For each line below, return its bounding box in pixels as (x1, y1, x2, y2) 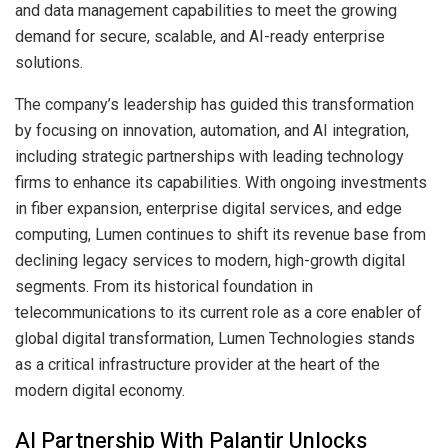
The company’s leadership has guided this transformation (15, 94, 414, 114)
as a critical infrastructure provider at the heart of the (15, 354, 380, 374)
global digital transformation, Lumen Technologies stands (15, 328, 415, 348)
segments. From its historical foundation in (15, 276, 313, 296)
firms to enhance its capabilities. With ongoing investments (15, 172, 427, 192)
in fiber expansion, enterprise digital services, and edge (15, 198, 402, 218)
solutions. (15, 52, 83, 72)
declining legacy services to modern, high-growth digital (15, 250, 405, 270)
